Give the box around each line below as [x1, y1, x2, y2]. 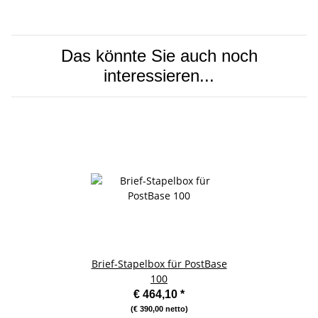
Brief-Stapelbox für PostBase [91, 256, 227, 270]
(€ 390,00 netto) [130, 304, 188, 313]
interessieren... [104, 65, 214, 85]
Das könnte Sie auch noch [60, 45, 258, 65]
